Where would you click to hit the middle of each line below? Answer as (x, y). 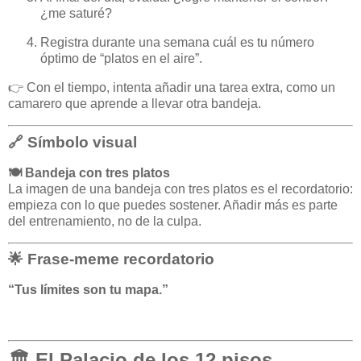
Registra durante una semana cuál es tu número (177, 43)
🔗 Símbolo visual (73, 142)
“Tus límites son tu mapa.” (88, 290)
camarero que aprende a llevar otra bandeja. (135, 104)
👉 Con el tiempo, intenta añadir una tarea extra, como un (172, 88)
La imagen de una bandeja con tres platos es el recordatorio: (180, 189)
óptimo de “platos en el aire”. (121, 59)
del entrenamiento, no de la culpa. (105, 221)
